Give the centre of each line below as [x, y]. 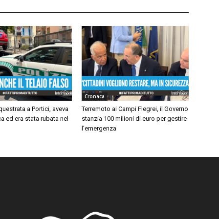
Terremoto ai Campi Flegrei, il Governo [135, 109]
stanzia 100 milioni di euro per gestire [134, 119]
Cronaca [95, 97]
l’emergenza [99, 129]
